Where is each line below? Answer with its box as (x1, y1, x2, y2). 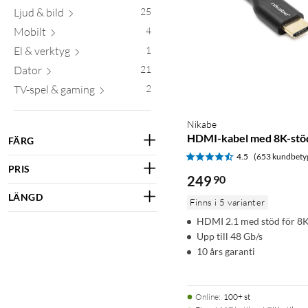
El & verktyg (14, 43, 70, 58)
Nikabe (187, 118, 217, 130)
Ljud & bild (14, 5, 64, 19)
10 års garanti (197, 245, 255, 257)
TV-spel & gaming (14, 82, 95, 96)
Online (195, 291, 219, 302)
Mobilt (14, 24, 46, 38)
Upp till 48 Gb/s (197, 230, 263, 242)
